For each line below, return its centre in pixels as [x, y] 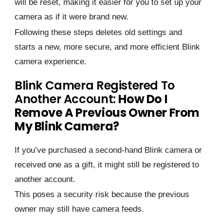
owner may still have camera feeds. [81, 209]
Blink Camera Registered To [95, 85]
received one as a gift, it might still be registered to [107, 164]
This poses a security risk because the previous [102, 194]
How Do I [143, 99]
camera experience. [51, 61]
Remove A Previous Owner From [107, 112]
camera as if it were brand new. [72, 17]
